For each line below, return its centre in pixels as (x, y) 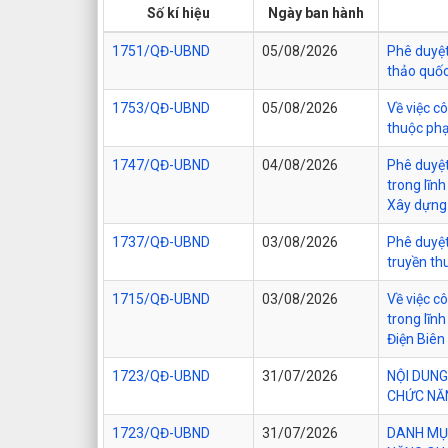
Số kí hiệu (178, 12)
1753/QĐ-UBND (161, 107)
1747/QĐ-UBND (161, 164)
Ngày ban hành (316, 12)
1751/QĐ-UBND (161, 50)
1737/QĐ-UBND (161, 241)
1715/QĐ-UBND (161, 298)
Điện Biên (416, 338)
